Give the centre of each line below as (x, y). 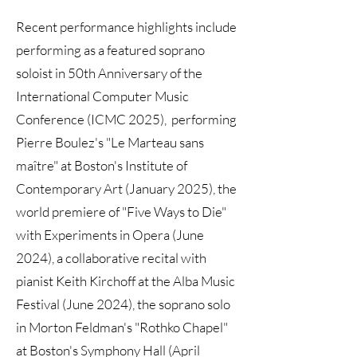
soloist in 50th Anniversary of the (109, 73)
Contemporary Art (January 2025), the (126, 188)
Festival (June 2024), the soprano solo (123, 304)
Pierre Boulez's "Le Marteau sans (110, 142)
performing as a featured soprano (110, 50)
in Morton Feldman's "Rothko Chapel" (122, 327)
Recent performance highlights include (126, 27)
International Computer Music (102, 96)
